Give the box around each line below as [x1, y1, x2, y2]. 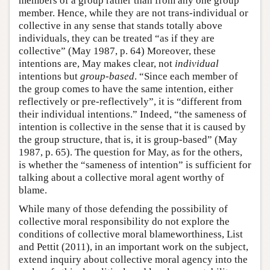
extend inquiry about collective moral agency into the [19, 254, 248, 266]
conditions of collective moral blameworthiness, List [19, 228, 243, 240]
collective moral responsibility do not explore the [19, 216, 230, 228]
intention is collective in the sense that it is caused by [19, 121, 246, 133]
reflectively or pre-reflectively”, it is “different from [19, 96, 242, 108]
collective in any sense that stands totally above [19, 20, 222, 32]
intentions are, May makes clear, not [19, 58, 175, 70]
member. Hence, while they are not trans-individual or [19, 7, 248, 19]
